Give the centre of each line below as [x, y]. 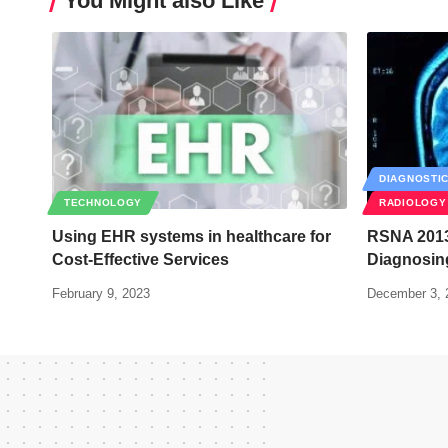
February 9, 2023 [101, 294]
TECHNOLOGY [103, 203]
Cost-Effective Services [140, 260]
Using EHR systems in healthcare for [191, 237]
